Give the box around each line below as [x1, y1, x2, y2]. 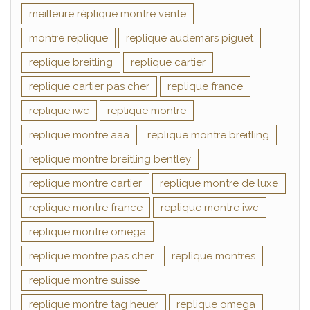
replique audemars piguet [126, 31, 253, 44]
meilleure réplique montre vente [29, 7, 186, 20]
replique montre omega [29, 225, 146, 238]
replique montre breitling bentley [29, 152, 191, 165]
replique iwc [29, 104, 89, 117]
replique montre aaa [29, 128, 129, 141]
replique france [167, 80, 243, 93]
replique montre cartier [29, 176, 142, 190]
